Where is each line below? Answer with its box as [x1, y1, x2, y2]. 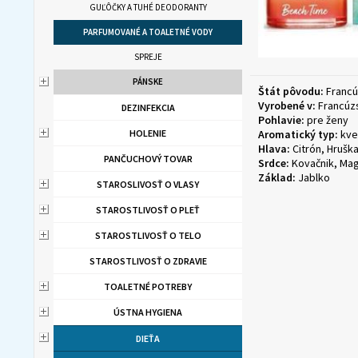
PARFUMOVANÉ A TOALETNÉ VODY [83, 26, 213, 38]
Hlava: [258, 141, 290, 156]
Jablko [296, 170, 330, 185]
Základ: [258, 170, 296, 185]
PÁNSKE [133, 76, 163, 87]
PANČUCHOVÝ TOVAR [103, 153, 193, 165]
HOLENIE [129, 127, 166, 139]
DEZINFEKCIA [121, 101, 175, 113]
